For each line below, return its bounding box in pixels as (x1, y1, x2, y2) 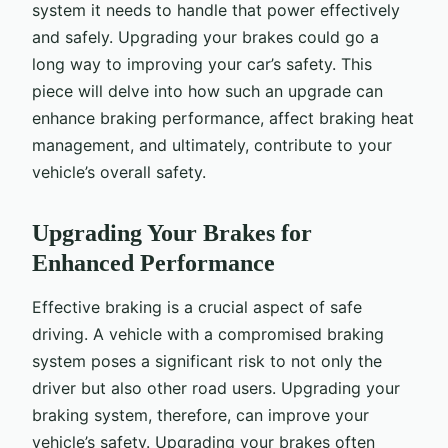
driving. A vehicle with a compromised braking (32, 323, 384, 344)
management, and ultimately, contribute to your (32, 134, 392, 155)
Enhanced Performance (32, 249, 275, 276)
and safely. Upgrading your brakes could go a (32, 26, 379, 47)
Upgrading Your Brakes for (32, 219, 312, 246)
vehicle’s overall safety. (32, 161, 206, 182)
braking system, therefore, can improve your (32, 404, 369, 425)
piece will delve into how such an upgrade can (32, 80, 383, 101)
